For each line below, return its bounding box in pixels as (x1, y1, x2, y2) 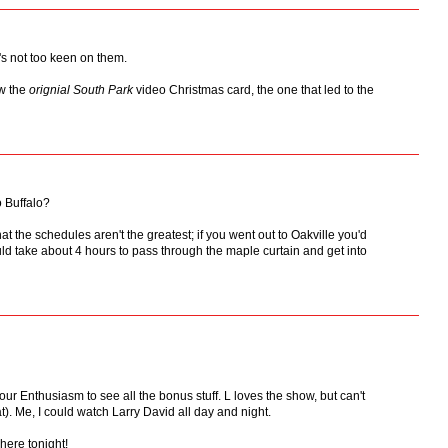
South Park (73, 82, 133, 97)
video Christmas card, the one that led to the (133, 82, 374, 97)
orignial (29, 82, 70, 97)
